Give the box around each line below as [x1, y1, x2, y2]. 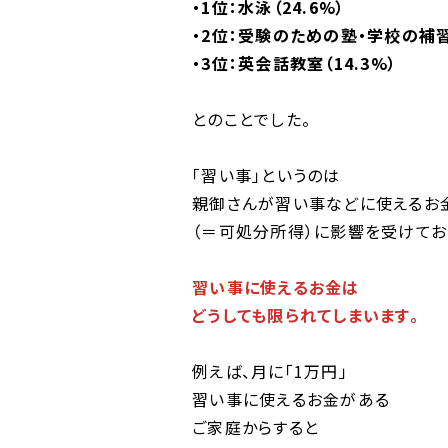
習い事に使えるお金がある [192, 387, 390, 411]
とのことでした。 [192, 107, 311, 131]
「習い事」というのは [192, 163, 341, 187]
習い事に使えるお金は [192, 275, 360, 299]
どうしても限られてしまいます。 [192, 303, 419, 327]
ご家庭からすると [192, 415, 319, 439]
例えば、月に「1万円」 [192, 359, 348, 383]
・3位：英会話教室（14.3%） [192, 51, 397, 75]
